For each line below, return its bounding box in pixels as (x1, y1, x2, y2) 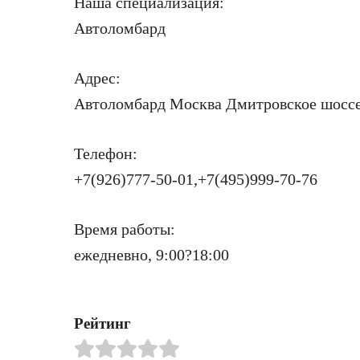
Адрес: (74, 69, 121, 87)
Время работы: (74, 220, 175, 238)
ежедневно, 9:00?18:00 (74, 246, 229, 264)
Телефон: (74, 145, 137, 162)
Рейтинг (74, 315, 131, 332)
